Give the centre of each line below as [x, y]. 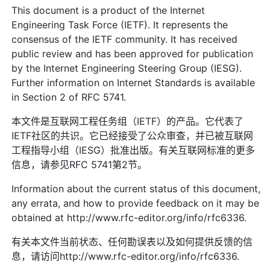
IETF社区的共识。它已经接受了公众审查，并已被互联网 [133, 135]
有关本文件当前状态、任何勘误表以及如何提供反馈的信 [132, 241]
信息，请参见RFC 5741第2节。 [80, 164]
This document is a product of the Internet [108, 10]
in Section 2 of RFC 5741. [69, 97]
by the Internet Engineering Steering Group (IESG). [127, 68]
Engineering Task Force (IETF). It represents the [120, 24]
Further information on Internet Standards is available [133, 82]
